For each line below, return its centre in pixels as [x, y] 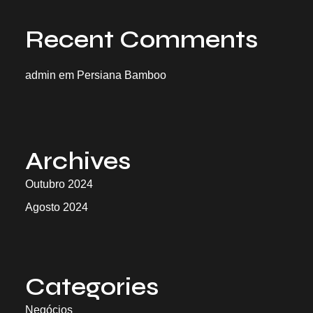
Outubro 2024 [59, 184]
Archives [78, 161]
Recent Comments [141, 40]
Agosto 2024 [57, 207]
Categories [92, 287]
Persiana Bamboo [122, 75]
